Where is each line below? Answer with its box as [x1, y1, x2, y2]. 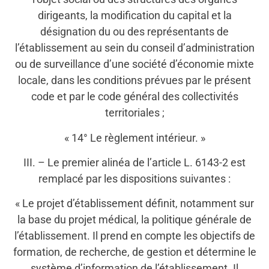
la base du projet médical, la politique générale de [17, 213, 252, 226]
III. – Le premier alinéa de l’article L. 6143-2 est [23, 156, 246, 169]
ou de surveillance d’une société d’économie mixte [15, 58, 254, 71]
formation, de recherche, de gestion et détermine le [13, 246, 256, 259]
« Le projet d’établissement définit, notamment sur [15, 197, 254, 210]
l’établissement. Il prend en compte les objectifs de [14, 229, 255, 243]
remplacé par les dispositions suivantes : [38, 172, 231, 185]
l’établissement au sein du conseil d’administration [14, 41, 255, 55]
